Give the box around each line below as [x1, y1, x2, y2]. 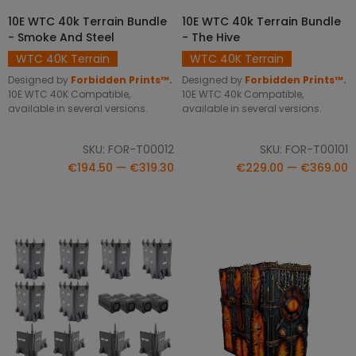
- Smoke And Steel [8, 29, 114, 46]
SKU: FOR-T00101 [260, 141, 348, 157]
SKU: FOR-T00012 [83, 141, 174, 157]
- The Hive [182, 29, 240, 46]
